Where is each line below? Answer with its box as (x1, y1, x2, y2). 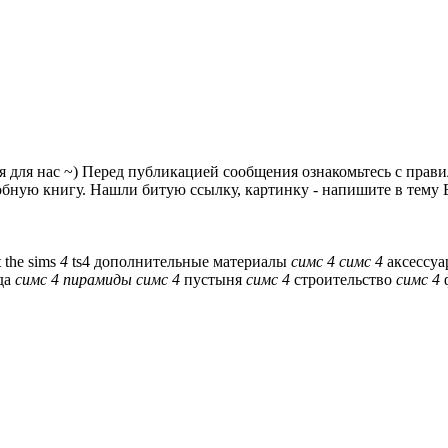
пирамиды (63, 271, 132, 289)
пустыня (180, 271, 246, 289)
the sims (5, 253, 60, 271)
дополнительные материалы (94, 253, 291, 271)
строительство (290, 271, 396, 289)
